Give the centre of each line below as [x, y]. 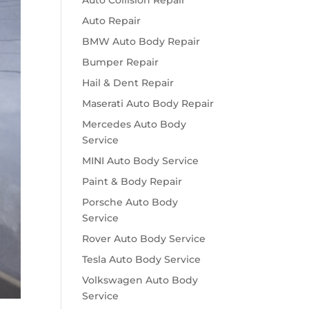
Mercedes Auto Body [134, 124]
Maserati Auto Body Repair [148, 103]
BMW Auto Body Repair [141, 41]
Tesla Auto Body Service [142, 259]
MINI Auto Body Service [141, 161]
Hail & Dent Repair [128, 83]
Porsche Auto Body [130, 202]
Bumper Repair [121, 62]
